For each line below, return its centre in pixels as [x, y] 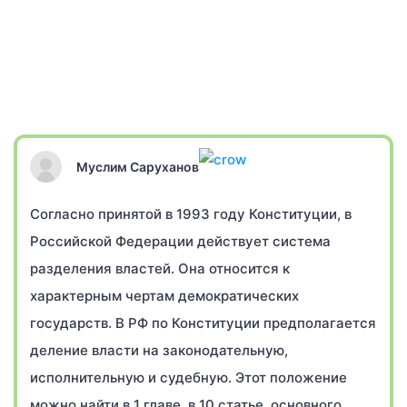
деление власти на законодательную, [159, 350]
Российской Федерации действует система [180, 241]
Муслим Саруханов [138, 166]
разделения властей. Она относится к [160, 268]
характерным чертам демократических [164, 296]
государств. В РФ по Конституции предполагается [203, 323]
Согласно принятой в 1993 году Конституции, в [191, 214]
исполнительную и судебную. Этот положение [189, 377]
